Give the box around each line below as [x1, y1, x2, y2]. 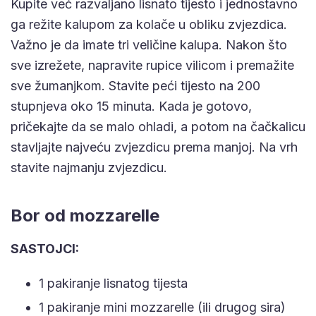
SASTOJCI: [11, 241, 79, 256]
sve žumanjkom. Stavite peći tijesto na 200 [11, 78, 260, 93]
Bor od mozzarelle [11, 205, 159, 226]
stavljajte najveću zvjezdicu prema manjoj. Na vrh [11, 139, 298, 154]
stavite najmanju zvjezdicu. [11, 159, 167, 175]
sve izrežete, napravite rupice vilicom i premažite [11, 57, 294, 73]
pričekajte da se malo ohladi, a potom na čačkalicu [11, 119, 305, 134]
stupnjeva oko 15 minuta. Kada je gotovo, [11, 98, 252, 114]
